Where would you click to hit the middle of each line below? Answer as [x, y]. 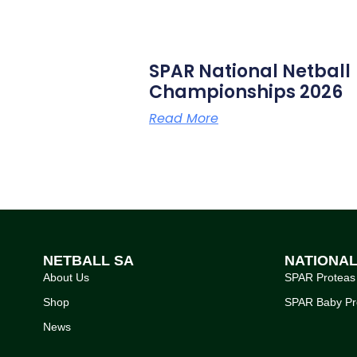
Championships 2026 [246, 92]
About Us [66, 277]
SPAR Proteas [320, 277]
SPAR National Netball [250, 72]
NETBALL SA [88, 260]
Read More [184, 119]
